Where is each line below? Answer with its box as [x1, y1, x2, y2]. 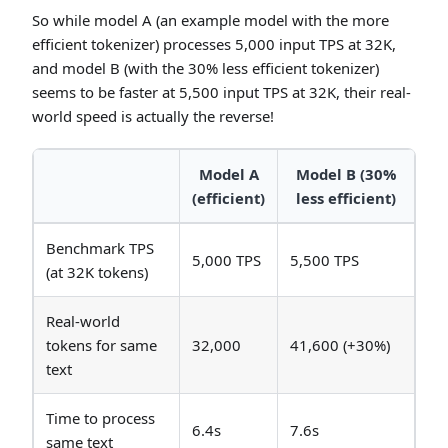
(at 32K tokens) [46, 262, 148, 283]
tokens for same [46, 335, 157, 356]
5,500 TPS [290, 250, 359, 271]
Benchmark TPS [46, 238, 154, 259]
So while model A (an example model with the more [32, 10, 389, 31]
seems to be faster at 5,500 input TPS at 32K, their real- [32, 82, 411, 103]
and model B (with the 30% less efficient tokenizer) [32, 58, 379, 79]
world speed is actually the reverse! [32, 106, 274, 127]
